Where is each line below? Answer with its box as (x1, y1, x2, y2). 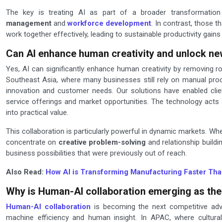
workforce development (67, 19, 152, 28)
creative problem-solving (58, 138, 146, 147)
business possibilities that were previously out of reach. (6, 149, 187, 158)
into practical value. (6, 108, 68, 117)
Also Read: (6, 167, 46, 177)
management (6, 19, 52, 28)
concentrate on (6, 138, 58, 147)
